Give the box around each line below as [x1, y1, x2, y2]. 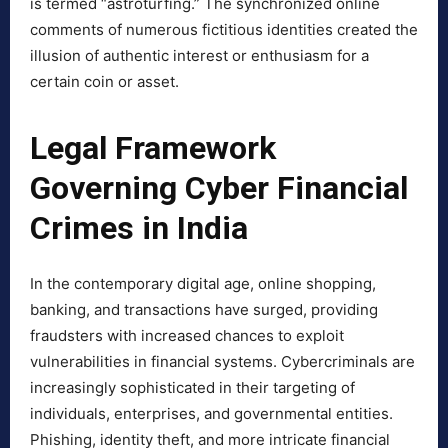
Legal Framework [30, 129, 276, 168]
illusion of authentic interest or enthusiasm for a [30, 46, 369, 66]
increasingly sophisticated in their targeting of [30, 378, 355, 398]
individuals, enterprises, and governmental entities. [30, 404, 393, 424]
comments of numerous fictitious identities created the [30, 20, 418, 40]
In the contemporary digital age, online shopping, [30, 274, 376, 294]
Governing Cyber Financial [30, 169, 408, 208]
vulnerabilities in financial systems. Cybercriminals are [30, 352, 415, 372]
